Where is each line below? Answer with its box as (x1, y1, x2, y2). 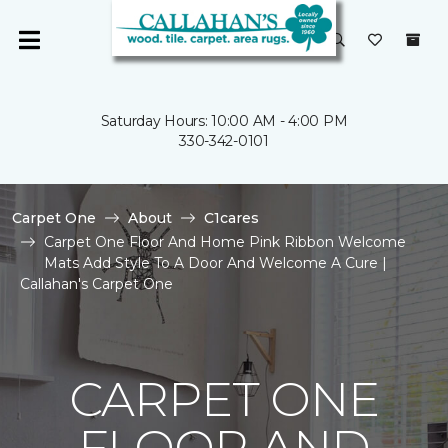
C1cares (204, 209, 259, 227)
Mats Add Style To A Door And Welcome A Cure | (44, 254, 387, 272)
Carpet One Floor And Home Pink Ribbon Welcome (44, 233, 406, 251)
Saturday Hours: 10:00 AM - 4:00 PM (100, 112, 348, 130)
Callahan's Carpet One (20, 275, 173, 293)
